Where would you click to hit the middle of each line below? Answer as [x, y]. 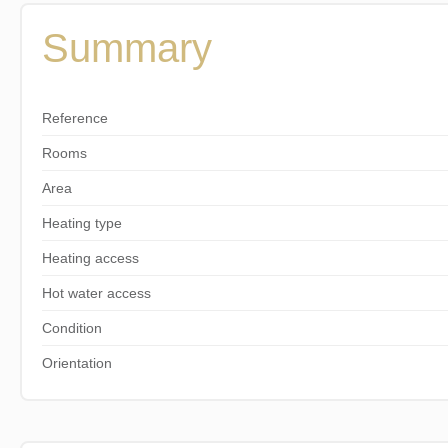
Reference [74, 117]
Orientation [76, 362]
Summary [126, 47]
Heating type [81, 222]
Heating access [90, 257]
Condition [71, 327]
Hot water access [96, 292]
